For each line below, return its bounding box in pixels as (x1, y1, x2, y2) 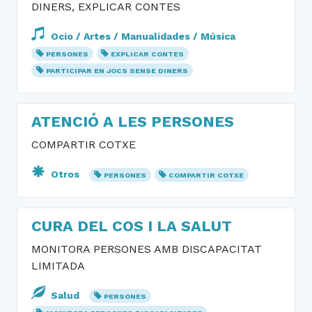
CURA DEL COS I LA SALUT (31, 217, 232, 235)
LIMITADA (31, 259, 85, 272)
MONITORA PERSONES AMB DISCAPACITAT (31, 242, 262, 256)
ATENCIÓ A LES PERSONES (31, 113, 234, 130)
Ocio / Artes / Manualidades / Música (48, 31, 235, 42)
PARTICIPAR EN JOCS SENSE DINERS (45, 66, 188, 75)
